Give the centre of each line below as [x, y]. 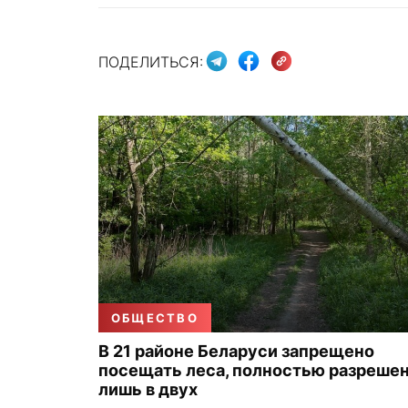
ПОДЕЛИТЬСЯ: [151, 61]
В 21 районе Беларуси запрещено [236, 351]
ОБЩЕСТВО [155, 318]
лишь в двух [148, 389]
